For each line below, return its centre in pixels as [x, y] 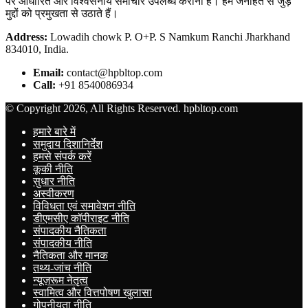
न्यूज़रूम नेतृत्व [60, 280]
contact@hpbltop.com [113, 72]
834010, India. [37, 49]
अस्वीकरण [54, 193]
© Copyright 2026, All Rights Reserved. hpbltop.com [122, 108]
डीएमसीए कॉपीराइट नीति [81, 218]
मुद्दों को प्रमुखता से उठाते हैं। [62, 13]
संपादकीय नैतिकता [70, 230]
